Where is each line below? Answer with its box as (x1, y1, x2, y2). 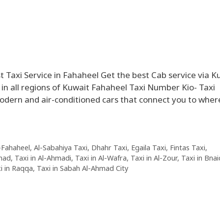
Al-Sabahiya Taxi (33, 143, 87, 153)
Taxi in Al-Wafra (75, 153, 127, 163)
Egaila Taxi (131, 143, 166, 153)
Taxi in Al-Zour (131, 153, 177, 163)
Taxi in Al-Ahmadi (15, 153, 71, 163)
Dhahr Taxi (91, 143, 127, 153)
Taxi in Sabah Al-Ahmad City (37, 164, 128, 173)
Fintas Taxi (169, 143, 205, 153)
